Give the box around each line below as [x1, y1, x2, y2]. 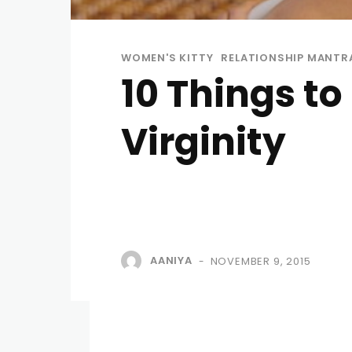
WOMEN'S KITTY [121, 49, 214, 65]
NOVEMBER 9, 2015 [210, 254, 311, 269]
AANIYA [150, 253, 192, 269]
